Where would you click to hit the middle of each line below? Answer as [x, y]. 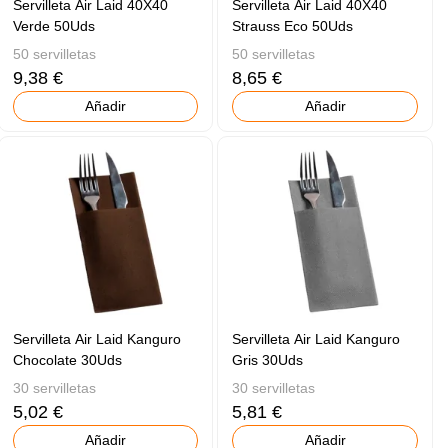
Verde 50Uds [53, 26]
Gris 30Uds [268, 360]
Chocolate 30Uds [67, 360]
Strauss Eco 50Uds [293, 26]
